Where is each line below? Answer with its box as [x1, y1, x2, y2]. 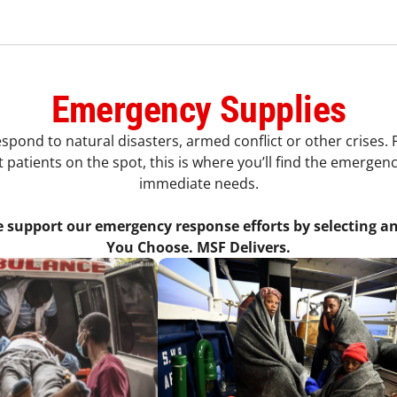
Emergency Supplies [51, 88, 346, 131]
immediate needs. [138, 174, 259, 193]
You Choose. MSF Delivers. [106, 237, 291, 257]
